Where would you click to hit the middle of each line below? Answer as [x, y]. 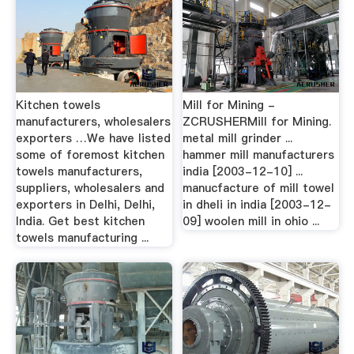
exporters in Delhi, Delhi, [85, 205]
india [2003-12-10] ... [243, 171]
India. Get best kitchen [80, 221]
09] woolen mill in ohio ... [251, 221]
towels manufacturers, [79, 171]
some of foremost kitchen [90, 155]
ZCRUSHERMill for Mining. [257, 122]
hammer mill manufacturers [259, 155]
